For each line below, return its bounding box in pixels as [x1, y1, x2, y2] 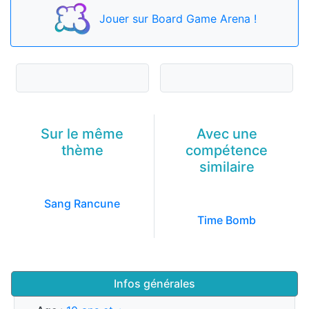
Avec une [196, 125, 257, 142]
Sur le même [41, 125, 123, 142]
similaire [199, 158, 255, 175]
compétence [186, 141, 268, 159]
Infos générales [114, 276, 195, 290]
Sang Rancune [44, 196, 120, 210]
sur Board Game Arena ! [128, 12, 257, 26]
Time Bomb [197, 212, 256, 227]
